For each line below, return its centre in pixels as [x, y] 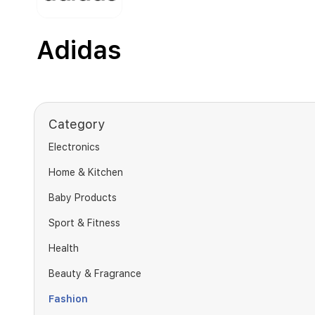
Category [77, 124]
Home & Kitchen [86, 172]
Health [64, 248]
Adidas [79, 50]
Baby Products [83, 198]
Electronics [74, 147]
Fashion [68, 299]
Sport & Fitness [84, 223]
